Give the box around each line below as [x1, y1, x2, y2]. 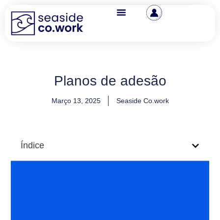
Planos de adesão [54, 73, 166, 88]
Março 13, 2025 [51, 97, 101, 105]
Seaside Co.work [116, 97, 169, 105]
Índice [21, 140, 45, 150]
